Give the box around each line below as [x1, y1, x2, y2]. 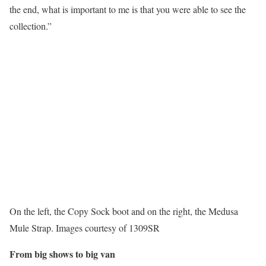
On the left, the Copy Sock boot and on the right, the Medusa [9, 205, 238, 217]
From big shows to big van [9, 247, 115, 261]
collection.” [9, 20, 52, 32]
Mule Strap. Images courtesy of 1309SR [9, 221, 160, 234]
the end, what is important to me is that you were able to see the [9, 3, 246, 15]
